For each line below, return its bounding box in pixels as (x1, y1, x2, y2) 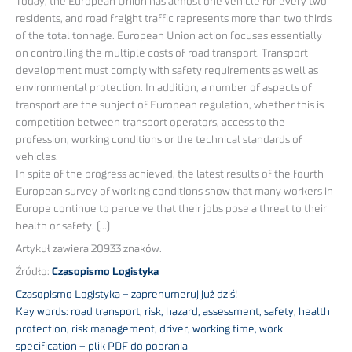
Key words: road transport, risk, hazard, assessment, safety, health (16, 306, 330, 317)
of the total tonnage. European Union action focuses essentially (16, 31, 322, 42)
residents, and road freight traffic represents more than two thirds (16, 13, 332, 25)
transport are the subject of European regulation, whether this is (16, 100, 324, 112)
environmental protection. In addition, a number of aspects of (16, 82, 312, 94)
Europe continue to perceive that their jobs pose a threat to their (16, 203, 327, 215)
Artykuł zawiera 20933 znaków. (16, 243, 162, 255)
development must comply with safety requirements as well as (16, 65, 318, 77)
